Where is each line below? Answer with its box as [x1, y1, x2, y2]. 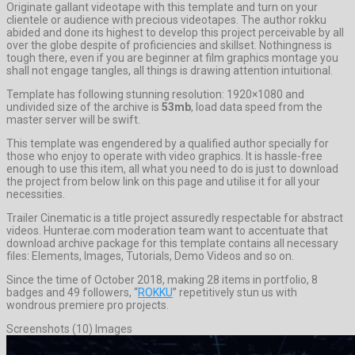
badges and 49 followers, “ [6, 285, 138, 299]
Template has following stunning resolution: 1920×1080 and [6, 87, 304, 101]
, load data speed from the [191, 100, 323, 113]
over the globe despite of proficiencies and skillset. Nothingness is [6, 38, 332, 52]
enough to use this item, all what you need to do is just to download [6, 162, 338, 175]
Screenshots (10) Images [6, 322, 132, 335]
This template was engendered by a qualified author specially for [6, 136, 329, 150]
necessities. [6, 187, 65, 200]
